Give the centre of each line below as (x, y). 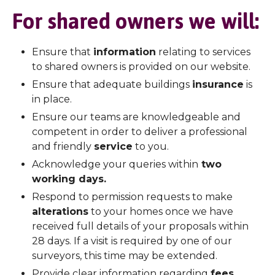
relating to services (203, 52)
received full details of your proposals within (140, 226)
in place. (52, 99)
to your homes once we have (161, 211)
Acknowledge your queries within (115, 164)
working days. (69, 179)
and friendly (63, 146)
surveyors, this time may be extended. (125, 256)
